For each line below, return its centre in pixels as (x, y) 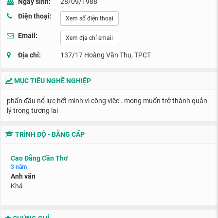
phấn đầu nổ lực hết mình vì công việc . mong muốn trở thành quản (107, 101)
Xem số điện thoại (90, 18)
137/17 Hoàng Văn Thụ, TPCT (106, 55)
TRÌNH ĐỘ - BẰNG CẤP (49, 134)
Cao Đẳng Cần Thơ (39, 158)
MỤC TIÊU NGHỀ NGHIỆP (52, 81)
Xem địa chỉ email (89, 38)
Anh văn (23, 176)
